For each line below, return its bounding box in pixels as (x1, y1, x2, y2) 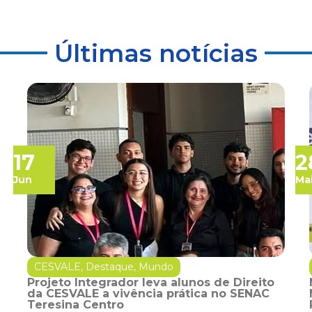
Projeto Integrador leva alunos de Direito (27, 275, 274, 289)
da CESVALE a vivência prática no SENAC (27, 286, 270, 300)
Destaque (86, 260, 134, 273)
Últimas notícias (54, 38, 258, 68)
